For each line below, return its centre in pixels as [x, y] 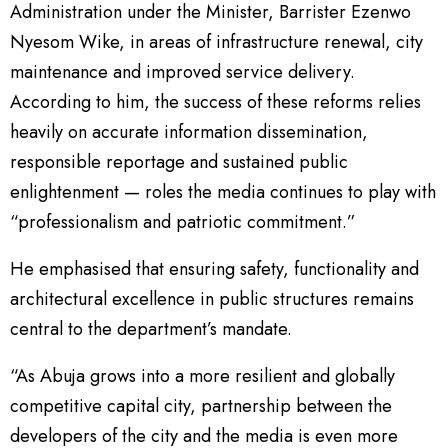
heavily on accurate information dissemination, [189, 131]
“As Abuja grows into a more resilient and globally [202, 375]
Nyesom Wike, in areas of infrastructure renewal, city [216, 41]
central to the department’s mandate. [151, 328]
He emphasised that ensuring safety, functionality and [214, 268]
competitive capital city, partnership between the [201, 405]
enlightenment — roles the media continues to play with [223, 191]
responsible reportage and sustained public [179, 161]
